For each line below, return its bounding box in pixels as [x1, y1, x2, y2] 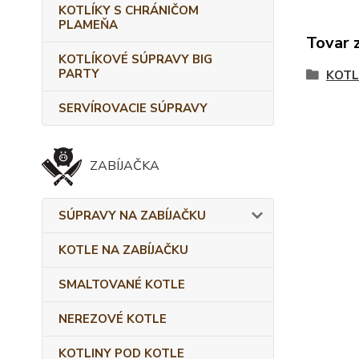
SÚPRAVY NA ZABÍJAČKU [58, 208, 206, 224]
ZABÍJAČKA [90, 157, 159, 175]
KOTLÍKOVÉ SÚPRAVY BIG [58, 51, 212, 67]
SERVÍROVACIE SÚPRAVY [58, 100, 208, 116]
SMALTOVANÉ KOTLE [58, 276, 185, 292]
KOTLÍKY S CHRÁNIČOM [58, 2, 199, 18]
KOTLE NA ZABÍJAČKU [58, 242, 188, 258]
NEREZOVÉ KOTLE [58, 311, 167, 327]
